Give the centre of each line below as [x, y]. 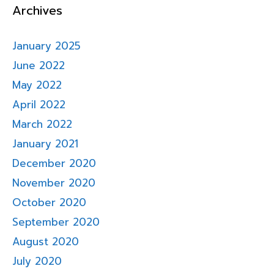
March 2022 [42, 124]
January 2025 [46, 46]
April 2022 [39, 105]
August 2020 [46, 242]
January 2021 [45, 144]
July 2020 [37, 261]
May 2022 [37, 85]
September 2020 [56, 222]
